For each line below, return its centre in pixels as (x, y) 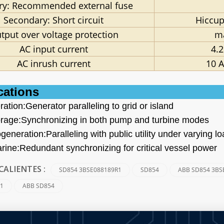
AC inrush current (53, 64)
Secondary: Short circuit (54, 20)
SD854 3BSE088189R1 (90, 170)
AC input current (53, 49)
